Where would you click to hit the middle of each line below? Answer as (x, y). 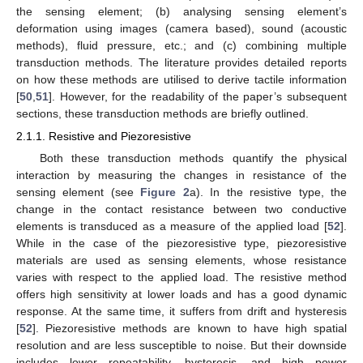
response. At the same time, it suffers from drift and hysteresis (181, 312)
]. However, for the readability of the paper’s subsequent (198, 96)
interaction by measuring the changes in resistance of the (181, 175)
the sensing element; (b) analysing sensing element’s (181, 11)
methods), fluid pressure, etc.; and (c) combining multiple (181, 45)
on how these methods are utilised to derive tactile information (181, 79)
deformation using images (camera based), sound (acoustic (181, 28)
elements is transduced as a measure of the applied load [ (172, 226)
